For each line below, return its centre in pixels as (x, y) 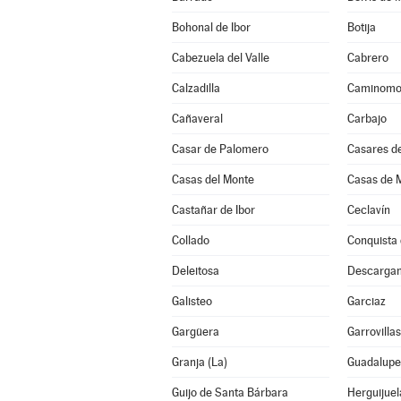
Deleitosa (195, 271)
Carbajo (367, 119)
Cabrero (367, 58)
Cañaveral (197, 119)
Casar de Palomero (220, 149)
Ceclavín (368, 210)
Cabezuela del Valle (220, 58)
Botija (361, 27)
